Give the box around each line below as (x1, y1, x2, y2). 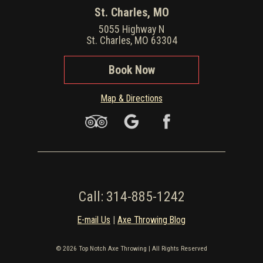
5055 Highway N (99, 23, 164, 36)
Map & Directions (100, 93, 163, 104)
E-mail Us (77, 214, 110, 225)
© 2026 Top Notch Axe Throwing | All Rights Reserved (56, 244, 207, 253)
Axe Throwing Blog (117, 214, 186, 225)
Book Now (108, 63, 155, 77)
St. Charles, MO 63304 (86, 35, 177, 47)
